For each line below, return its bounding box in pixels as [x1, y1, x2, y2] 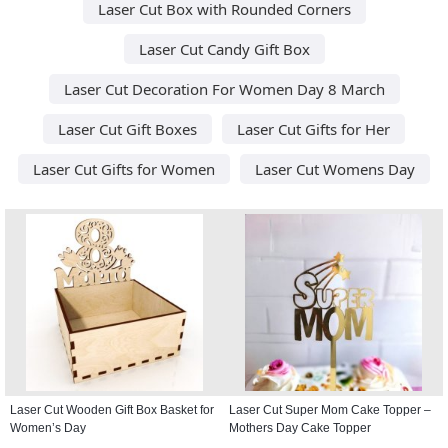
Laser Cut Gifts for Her [237, 118, 390, 139]
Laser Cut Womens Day [255, 158, 415, 179]
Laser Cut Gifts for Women [33, 158, 215, 179]
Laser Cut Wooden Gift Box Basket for [10, 402, 214, 417]
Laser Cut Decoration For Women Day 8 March [63, 78, 385, 99]
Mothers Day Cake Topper [229, 420, 371, 435]
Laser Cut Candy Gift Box [138, 38, 310, 59]
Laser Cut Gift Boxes [58, 118, 197, 139]
